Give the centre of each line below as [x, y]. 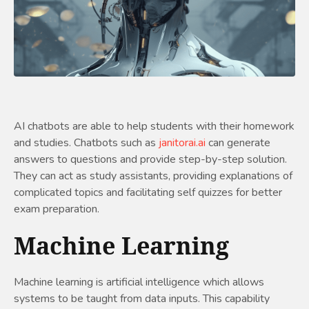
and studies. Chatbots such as [86, 143]
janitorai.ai [182, 143]
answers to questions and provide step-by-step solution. [150, 160]
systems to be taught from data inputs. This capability [142, 299]
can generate [238, 143]
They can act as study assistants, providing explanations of [153, 176]
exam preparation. [57, 209]
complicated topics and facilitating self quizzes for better [148, 193]
